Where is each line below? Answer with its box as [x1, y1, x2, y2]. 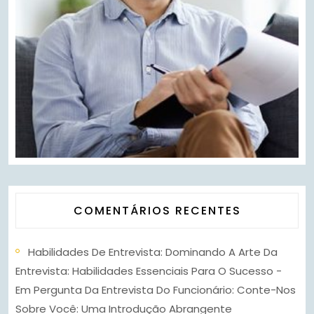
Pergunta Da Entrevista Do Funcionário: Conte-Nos [34, 282, 296, 298]
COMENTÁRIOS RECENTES [73, 203, 241, 219]
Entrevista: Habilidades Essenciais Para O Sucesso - [15, 264, 282, 279]
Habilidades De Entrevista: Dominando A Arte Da [28, 245, 278, 260]
